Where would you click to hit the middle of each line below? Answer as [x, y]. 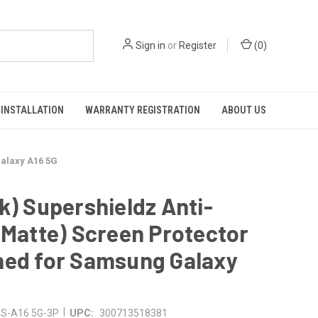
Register [198, 45]
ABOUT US [244, 110]
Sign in [150, 45]
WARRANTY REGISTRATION [143, 110]
